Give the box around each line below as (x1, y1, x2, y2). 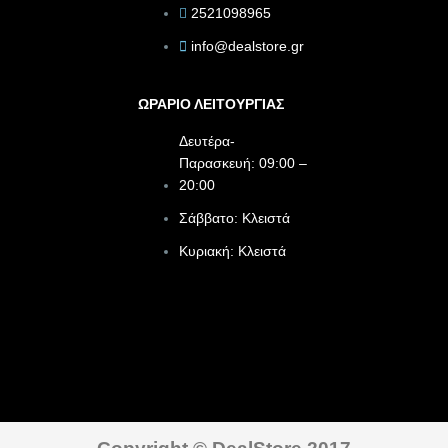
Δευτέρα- (179, 134, 236, 150)
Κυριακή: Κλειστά (179, 244, 287, 260)
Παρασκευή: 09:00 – (179, 156, 308, 172)
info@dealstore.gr (191, 38, 305, 54)
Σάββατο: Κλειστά (179, 211, 291, 227)
